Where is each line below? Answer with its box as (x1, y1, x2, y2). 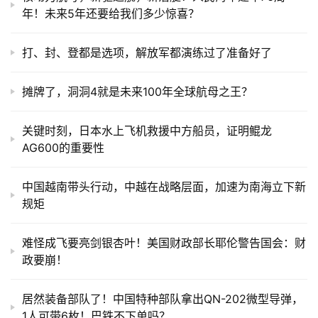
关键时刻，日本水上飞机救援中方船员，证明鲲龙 (22, 123, 272, 138)
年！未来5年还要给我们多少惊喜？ (22, 6, 199, 21)
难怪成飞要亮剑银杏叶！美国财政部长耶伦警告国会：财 (22, 235, 306, 250)
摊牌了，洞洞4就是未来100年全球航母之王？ (22, 84, 253, 99)
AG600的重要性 (22, 140, 104, 155)
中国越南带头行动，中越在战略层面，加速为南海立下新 (22, 179, 306, 194)
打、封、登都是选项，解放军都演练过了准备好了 (22, 45, 272, 60)
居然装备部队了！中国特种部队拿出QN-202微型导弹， (22, 291, 303, 306)
